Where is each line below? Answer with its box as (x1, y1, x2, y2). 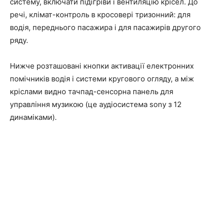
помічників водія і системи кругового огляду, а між (10, 74, 194, 84)
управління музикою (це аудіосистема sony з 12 (10, 100, 182, 110)
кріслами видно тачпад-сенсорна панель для (10, 87, 173, 97)
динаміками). (10, 112, 57, 122)
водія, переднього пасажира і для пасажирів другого (10, 23, 201, 33)
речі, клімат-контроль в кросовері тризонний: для (10, 10, 190, 20)
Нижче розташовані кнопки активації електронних (10, 61, 194, 71)
